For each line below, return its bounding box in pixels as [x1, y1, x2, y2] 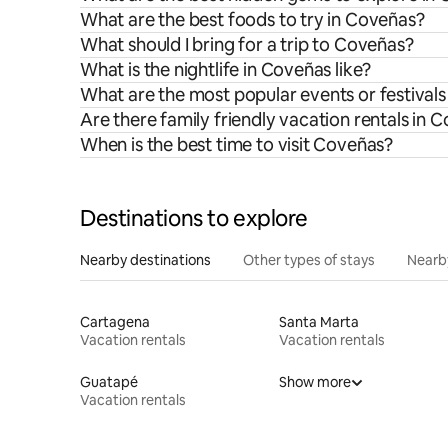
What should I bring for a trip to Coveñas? [80, 32, 414, 56]
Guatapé [80, 372, 138, 391]
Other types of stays [243, 250, 375, 269]
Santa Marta [278, 312, 359, 331]
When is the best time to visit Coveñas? [80, 132, 393, 156]
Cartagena [80, 312, 150, 331]
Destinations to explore [80, 203, 308, 233]
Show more [278, 372, 351, 391]
